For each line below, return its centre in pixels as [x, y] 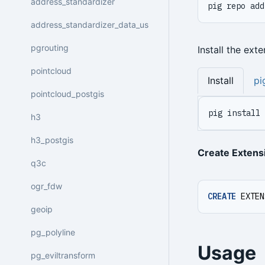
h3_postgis [52, 140]
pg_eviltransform [63, 255]
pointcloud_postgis [67, 93]
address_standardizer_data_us [90, 24]
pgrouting [50, 47]
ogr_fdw [46, 186]
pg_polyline [53, 232]
